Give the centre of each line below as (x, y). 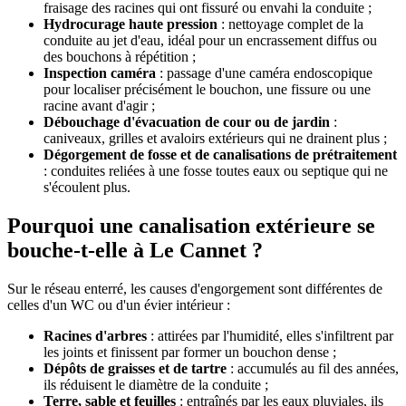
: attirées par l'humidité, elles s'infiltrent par (270, 335)
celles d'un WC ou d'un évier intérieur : (119, 304)
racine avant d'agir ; (99, 106)
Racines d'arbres (95, 335)
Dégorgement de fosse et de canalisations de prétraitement (220, 155)
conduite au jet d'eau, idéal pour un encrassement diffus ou (210, 41)
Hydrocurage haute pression (130, 24)
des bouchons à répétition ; (120, 57)
